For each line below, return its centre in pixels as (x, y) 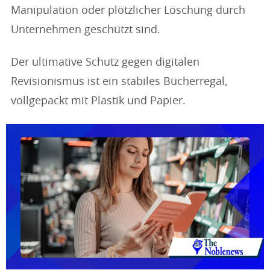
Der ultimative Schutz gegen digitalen (105, 63)
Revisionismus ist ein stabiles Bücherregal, (119, 82)
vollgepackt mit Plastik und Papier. (98, 101)
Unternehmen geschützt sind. (86, 30)
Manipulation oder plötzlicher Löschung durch (128, 11)
